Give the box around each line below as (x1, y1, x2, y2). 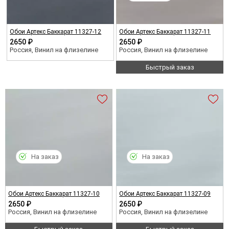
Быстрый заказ (145, 63, 194, 71)
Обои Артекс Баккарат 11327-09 (119, 190, 211, 197)
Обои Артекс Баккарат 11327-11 (119, 28, 211, 35)
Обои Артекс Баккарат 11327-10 (8, 190, 100, 197)
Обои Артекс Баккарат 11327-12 (10, 28, 102, 35)
